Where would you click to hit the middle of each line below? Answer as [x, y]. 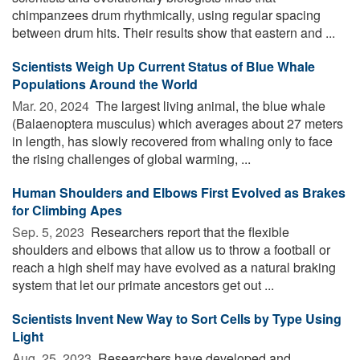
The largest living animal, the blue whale [209, 105]
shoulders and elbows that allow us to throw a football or [171, 249]
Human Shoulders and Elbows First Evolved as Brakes [179, 192]
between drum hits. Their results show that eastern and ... [174, 32]
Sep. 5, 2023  [50, 231]
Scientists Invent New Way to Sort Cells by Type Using [177, 318]
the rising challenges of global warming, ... [131, 158]
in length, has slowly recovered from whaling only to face [172, 141]
